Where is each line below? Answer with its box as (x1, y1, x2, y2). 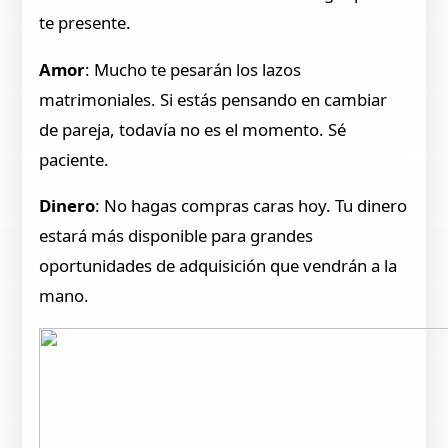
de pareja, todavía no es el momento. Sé (39, 117, 347, 141)
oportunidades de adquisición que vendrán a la (39, 254, 398, 278)
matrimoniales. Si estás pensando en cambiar (39, 87, 388, 111)
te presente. (39, 10, 132, 34)
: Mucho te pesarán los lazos (85, 57, 302, 81)
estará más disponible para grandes (39, 224, 314, 248)
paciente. (39, 147, 110, 171)
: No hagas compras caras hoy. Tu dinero (95, 194, 408, 218)
